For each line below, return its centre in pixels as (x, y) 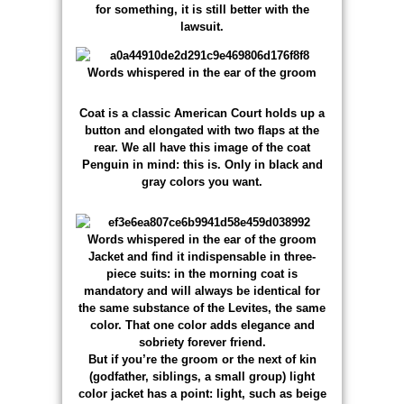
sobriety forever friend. (202, 342)
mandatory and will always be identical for (202, 290)
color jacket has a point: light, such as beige (202, 393)
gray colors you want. (202, 181)
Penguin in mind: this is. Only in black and (202, 164)
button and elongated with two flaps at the (202, 130)
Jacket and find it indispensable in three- (202, 256)
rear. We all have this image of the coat (202, 147)
